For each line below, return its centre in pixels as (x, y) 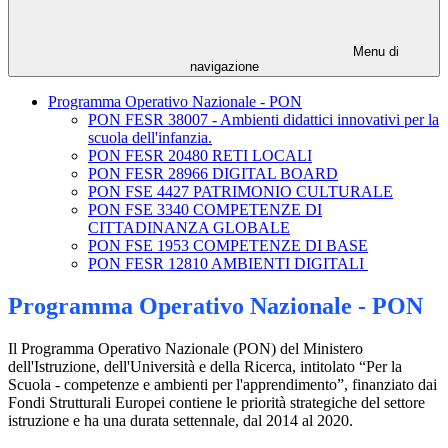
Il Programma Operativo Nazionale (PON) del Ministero (185, 349)
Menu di (374, 52)
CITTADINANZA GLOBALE (189, 228)
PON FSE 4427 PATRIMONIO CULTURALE (240, 192)
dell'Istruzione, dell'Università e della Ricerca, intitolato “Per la (205, 367)
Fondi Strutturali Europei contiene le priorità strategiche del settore (216, 403)
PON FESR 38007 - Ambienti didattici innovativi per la (263, 120)
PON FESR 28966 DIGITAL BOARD (213, 174)
